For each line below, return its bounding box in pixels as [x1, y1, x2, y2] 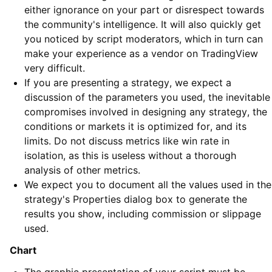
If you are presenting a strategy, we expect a [24, 76, 231, 89]
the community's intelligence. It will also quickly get [24, 18, 261, 31]
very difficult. [24, 62, 85, 75]
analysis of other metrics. [24, 164, 140, 177]
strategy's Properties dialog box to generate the [24, 193, 247, 206]
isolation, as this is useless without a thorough [24, 149, 236, 162]
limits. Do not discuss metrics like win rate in [24, 135, 229, 148]
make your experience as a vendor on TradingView [24, 47, 258, 60]
